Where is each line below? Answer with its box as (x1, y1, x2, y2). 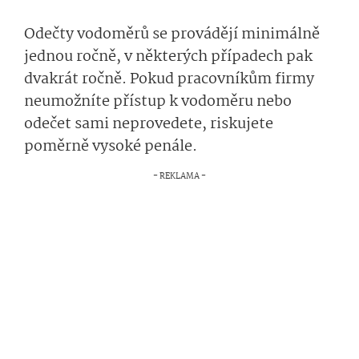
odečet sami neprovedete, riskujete (24, 112, 273, 136)
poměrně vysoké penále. (24, 135, 200, 159)
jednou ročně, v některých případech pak (24, 45, 313, 69)
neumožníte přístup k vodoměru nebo (24, 90, 292, 114)
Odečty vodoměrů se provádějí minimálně (24, 22, 320, 46)
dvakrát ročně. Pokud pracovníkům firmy (24, 67, 314, 91)
